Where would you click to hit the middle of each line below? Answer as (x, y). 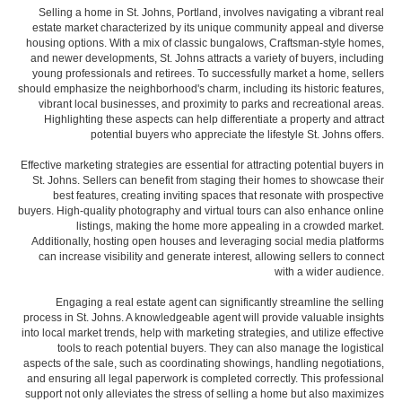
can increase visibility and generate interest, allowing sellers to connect (211, 257)
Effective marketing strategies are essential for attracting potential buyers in (202, 165)
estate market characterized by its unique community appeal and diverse (208, 28)
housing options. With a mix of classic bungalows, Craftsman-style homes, (205, 43)
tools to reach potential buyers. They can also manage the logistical (221, 348)
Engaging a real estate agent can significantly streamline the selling (220, 302)
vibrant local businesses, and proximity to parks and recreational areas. (211, 104)
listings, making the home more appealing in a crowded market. (230, 226)
